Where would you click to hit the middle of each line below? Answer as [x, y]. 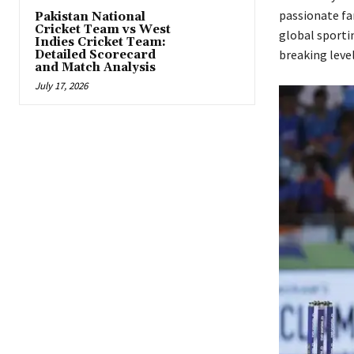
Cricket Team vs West [103, 30]
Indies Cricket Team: [100, 43]
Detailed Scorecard [95, 55]
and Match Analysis [95, 68]
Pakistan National [90, 17]
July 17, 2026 [61, 86]
